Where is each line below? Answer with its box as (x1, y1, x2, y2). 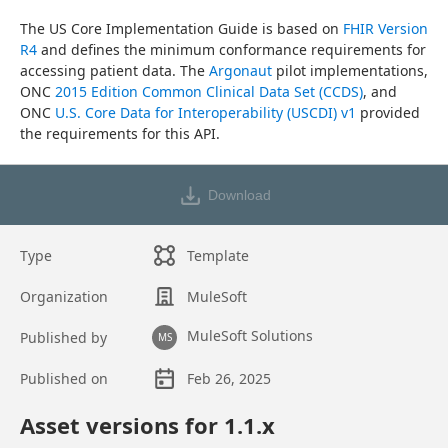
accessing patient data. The (20, 61, 209, 80)
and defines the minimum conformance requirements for (37, 40, 426, 59)
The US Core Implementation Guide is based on (20, 19, 343, 38)
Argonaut (209, 61, 272, 80)
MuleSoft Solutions (187, 326, 314, 346)
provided (356, 103, 420, 122)
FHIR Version (343, 19, 428, 38)
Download (207, 187, 271, 203)
